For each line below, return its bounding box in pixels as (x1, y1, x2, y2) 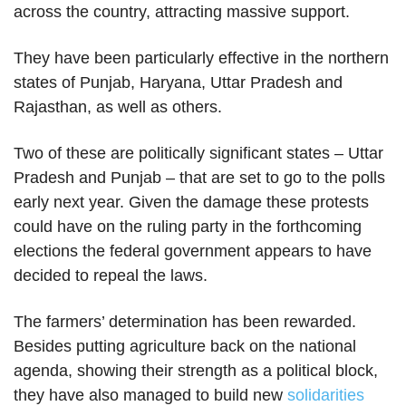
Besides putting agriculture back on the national (14, 337, 356, 355)
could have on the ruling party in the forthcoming (14, 217, 362, 236)
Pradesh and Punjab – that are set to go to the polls (14, 169, 385, 187)
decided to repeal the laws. (14, 266, 208, 285)
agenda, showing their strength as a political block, (14, 362, 378, 380)
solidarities (287, 386, 364, 404)
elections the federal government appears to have (14, 242, 372, 260)
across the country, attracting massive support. (14, 3, 350, 21)
